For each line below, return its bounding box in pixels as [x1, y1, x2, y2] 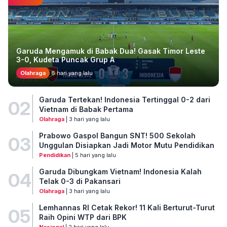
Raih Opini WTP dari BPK [39, 212, 127, 221]
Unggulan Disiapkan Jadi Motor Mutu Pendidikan [39, 140, 214, 149]
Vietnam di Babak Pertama [39, 104, 133, 113]
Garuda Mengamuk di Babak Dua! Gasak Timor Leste [16, 46, 205, 55]
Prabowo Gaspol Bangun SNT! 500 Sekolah [39, 131, 196, 140]
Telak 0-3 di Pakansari [39, 176, 121, 185]
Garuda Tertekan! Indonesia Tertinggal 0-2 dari [39, 95, 210, 104]
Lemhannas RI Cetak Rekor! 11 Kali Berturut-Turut [39, 203, 215, 212]
